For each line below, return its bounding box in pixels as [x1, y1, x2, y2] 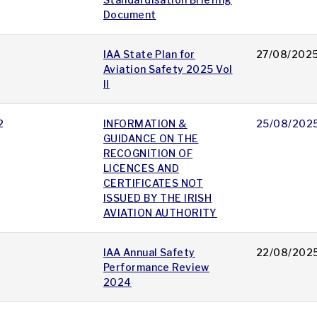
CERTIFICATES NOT [103, 177, 204, 190]
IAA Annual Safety [103, 246, 195, 259]
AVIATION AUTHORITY [103, 207, 217, 219]
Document [103, 8, 156, 21]
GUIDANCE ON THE [103, 132, 199, 145]
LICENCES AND [103, 162, 180, 175]
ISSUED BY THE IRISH [103, 192, 212, 204]
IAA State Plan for [103, 48, 195, 61]
